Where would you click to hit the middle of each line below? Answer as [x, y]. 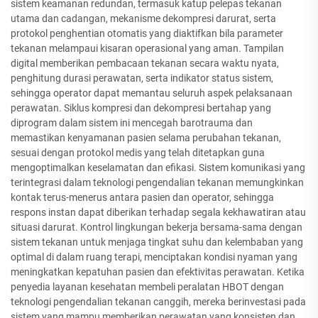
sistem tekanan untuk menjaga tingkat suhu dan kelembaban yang [157, 242]
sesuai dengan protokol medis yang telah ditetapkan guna [138, 153]
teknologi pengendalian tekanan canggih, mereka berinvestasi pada [158, 302]
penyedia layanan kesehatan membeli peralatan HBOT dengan [147, 287]
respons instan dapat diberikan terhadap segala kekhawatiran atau [158, 213]
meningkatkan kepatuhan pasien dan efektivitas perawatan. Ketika [158, 272]
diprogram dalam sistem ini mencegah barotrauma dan [132, 123]
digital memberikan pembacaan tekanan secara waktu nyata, [145, 64]
